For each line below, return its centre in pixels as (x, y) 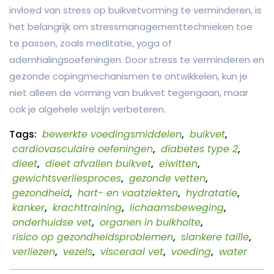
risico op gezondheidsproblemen (93, 237)
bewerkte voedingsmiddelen (112, 135)
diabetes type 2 (199, 149)
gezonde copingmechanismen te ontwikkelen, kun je (128, 76)
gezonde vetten (167, 179)
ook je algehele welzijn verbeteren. (87, 109)
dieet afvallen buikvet (98, 164)
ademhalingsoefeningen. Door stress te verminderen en (137, 60)
